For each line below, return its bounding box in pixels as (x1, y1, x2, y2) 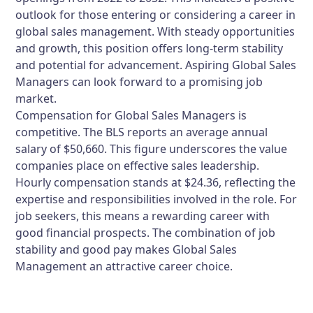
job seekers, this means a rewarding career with (15, 208, 270, 224)
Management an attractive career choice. (15, 259, 233, 274)
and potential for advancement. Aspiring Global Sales (15, 57, 297, 73)
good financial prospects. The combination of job (15, 225, 276, 240)
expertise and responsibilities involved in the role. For (15, 191, 298, 207)
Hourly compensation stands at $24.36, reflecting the (15, 175, 296, 190)
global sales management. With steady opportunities (15, 24, 296, 39)
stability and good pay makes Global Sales (15, 242, 238, 257)
